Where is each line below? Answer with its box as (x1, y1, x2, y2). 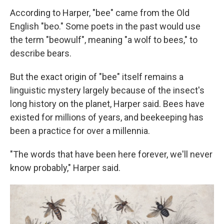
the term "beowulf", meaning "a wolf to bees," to (10, 34, 197, 45)
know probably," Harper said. (10, 162, 120, 173)
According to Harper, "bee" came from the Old (10, 7, 189, 18)
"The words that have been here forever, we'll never (10, 149, 212, 159)
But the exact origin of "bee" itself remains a (10, 71, 183, 82)
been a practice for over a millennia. (10, 125, 150, 136)
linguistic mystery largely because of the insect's (10, 85, 204, 95)
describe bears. (10, 48, 71, 58)
